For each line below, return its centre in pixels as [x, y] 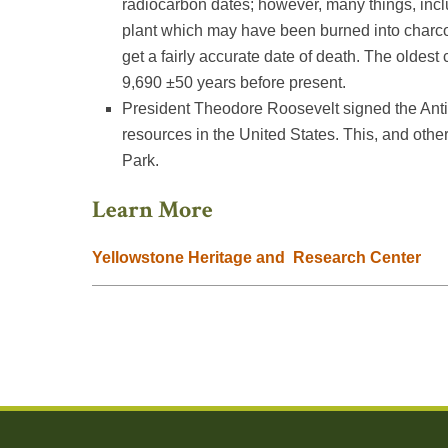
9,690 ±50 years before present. [234, 82]
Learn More [152, 209]
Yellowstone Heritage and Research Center [256, 257]
